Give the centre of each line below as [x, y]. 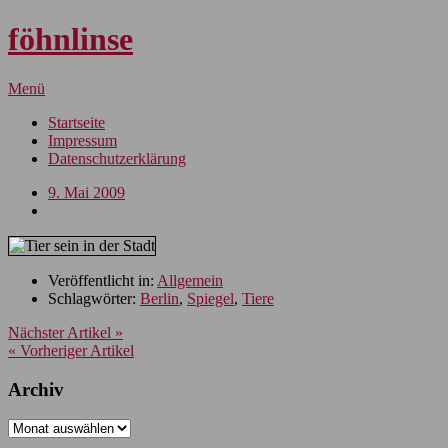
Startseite [76, 122]
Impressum [82, 140]
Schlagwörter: [92, 298]
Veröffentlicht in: [102, 280]
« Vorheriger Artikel [71, 350]
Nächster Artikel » [65, 332]
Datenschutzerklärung [117, 158]
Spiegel [210, 298]
